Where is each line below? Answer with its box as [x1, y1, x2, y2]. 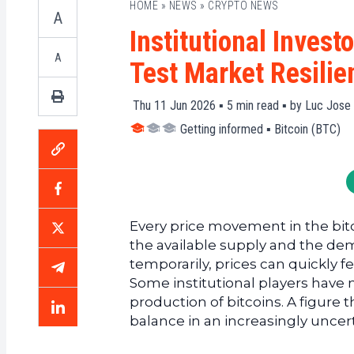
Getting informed [180, 122, 263, 137]
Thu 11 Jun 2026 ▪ [133, 98, 224, 113]
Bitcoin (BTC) [274, 122, 341, 137]
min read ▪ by [236, 98, 302, 113]
